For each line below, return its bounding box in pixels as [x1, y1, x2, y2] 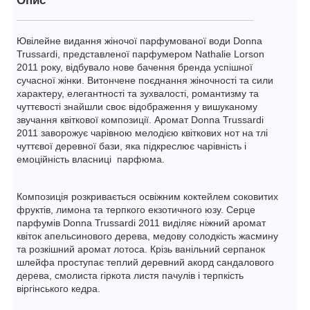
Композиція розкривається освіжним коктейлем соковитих [17, 191, 279, 203]
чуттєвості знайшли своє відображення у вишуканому [17, 101, 261, 113]
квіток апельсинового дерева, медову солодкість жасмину [17, 230, 279, 242]
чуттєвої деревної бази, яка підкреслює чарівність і [17, 140, 247, 152]
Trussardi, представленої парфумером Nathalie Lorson [17, 48, 265, 60]
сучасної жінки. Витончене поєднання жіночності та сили [17, 75, 274, 86]
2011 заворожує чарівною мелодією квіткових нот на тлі [17, 127, 268, 139]
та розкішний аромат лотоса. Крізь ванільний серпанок [17, 244, 266, 255]
